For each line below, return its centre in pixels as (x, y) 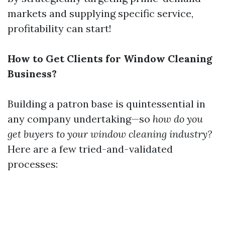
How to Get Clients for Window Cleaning (110, 59)
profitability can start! (60, 28)
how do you (178, 119)
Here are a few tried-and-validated (90, 149)
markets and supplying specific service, (100, 13)
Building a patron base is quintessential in (106, 104)
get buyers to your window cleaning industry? (110, 134)
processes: (33, 164)
